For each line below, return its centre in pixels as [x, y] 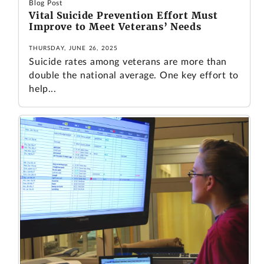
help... [43, 89]
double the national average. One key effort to [134, 75]
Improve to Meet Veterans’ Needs [115, 26]
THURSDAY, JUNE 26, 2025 [74, 48]
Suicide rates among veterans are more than [128, 62]
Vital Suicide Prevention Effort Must [123, 15]
